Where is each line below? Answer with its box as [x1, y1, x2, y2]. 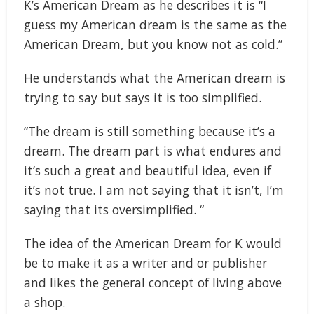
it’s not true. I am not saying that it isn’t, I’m [24, 181, 284, 198]
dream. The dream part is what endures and [24, 142, 282, 159]
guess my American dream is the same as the [24, 15, 287, 33]
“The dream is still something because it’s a [24, 122, 275, 139]
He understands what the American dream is [24, 69, 285, 86]
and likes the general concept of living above [24, 273, 282, 291]
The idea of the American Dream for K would [24, 234, 282, 252]
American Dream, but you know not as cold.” [24, 35, 282, 53]
